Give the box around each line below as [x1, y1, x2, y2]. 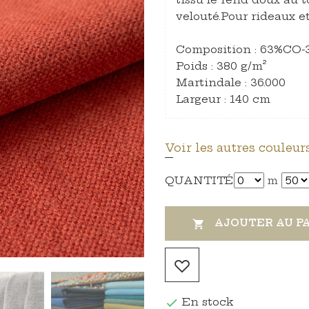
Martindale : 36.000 [176, 76, 286, 89]
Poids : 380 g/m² [176, 59, 266, 72]
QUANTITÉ [165, 174, 233, 187]
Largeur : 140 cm [176, 92, 270, 106]
